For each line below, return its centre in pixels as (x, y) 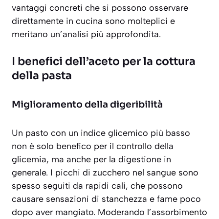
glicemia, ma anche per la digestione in (91, 160)
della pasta (42, 76)
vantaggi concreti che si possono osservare (100, 8)
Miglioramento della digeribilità (87, 105)
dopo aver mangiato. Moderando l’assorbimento (109, 212)
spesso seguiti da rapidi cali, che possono (97, 186)
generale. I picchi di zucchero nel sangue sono (105, 173)
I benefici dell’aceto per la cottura (104, 62)
